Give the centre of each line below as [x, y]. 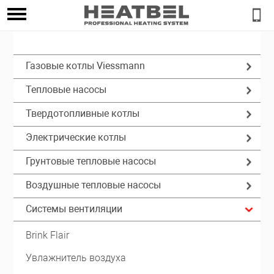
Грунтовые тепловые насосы [91, 161]
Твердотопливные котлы [83, 113]
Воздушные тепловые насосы [94, 185]
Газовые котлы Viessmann [86, 66]
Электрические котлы [76, 137]
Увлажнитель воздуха [76, 258]
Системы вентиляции [74, 209]
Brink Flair [48, 235]
